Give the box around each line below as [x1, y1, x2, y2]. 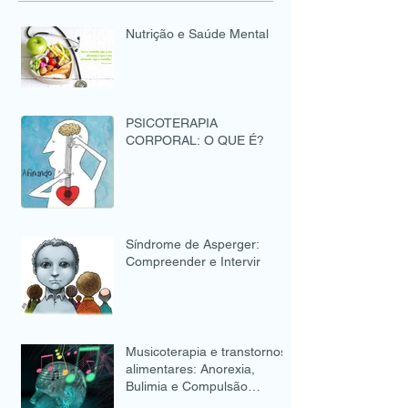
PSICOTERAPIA [126, 116, 218, 130]
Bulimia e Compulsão [126, 379, 248, 393]
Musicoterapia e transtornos [126, 344, 287, 359]
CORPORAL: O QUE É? [126, 133, 264, 148]
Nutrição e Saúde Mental [126, 26, 269, 41]
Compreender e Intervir [126, 254, 260, 269]
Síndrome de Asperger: [126, 237, 260, 251]
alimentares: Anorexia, [126, 362, 255, 376]
